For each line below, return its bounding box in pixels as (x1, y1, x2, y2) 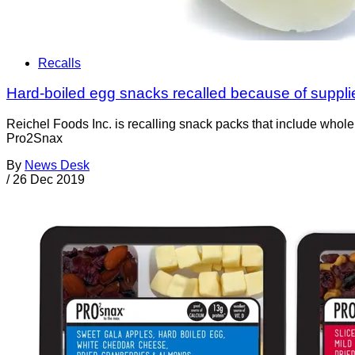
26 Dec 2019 (13, 172, 85, 186)
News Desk (25, 158, 90, 172)
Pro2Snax (6, 131, 63, 145)
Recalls (38, 55, 81, 70)
